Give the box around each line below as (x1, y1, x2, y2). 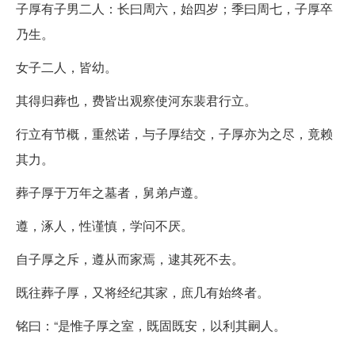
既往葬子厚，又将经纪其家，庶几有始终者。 (16, 282, 269, 301)
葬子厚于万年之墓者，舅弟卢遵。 (16, 182, 206, 201)
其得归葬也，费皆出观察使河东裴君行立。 (16, 90, 257, 109)
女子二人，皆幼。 (16, 57, 117, 76)
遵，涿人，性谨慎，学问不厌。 (16, 216, 193, 235)
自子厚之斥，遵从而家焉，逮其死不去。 (16, 249, 244, 268)
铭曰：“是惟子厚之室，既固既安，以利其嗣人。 (16, 315, 286, 334)
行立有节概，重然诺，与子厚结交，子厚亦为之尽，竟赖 (16, 124, 333, 143)
